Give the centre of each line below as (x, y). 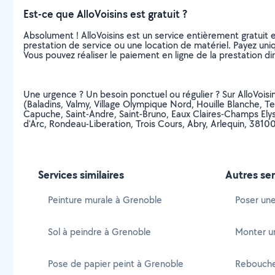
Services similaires (81, 175)
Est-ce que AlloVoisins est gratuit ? (105, 14)
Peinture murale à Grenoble (105, 200)
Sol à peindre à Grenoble (99, 232)
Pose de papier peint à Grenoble (116, 264)
